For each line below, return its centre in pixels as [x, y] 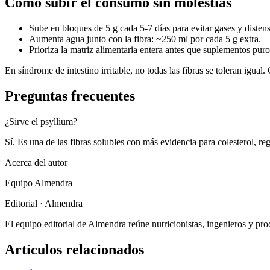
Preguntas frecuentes [70, 96]
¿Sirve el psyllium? [41, 122]
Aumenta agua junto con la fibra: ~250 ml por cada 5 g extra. [145, 39]
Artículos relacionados [74, 249]
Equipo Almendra [39, 183]
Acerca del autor [36, 163]
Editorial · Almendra [44, 204]
